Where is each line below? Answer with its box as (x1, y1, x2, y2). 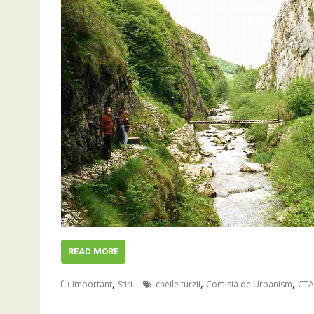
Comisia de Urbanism (206, 278, 292, 290)
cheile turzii (156, 278, 200, 290)
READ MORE (68, 246, 118, 257)
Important (72, 278, 112, 290)
